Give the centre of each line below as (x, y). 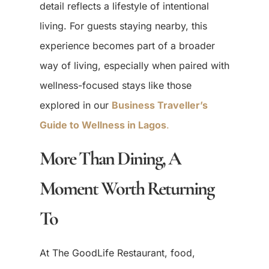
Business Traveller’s (159, 105)
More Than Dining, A (110, 159)
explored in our (75, 105)
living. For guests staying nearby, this (123, 26)
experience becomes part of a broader (127, 45)
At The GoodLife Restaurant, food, (117, 253)
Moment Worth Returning (126, 189)
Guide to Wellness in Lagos (103, 125)
